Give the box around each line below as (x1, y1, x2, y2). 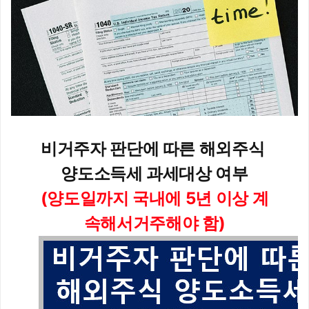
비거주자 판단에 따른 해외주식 (41, 138, 268, 159)
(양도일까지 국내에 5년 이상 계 (40, 188, 269, 208)
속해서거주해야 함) (83, 212, 226, 233)
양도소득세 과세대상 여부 (61, 163, 248, 183)
